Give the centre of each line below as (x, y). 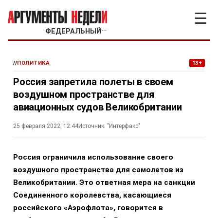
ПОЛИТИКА (34, 63)
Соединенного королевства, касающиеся (92, 195)
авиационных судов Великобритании (98, 107)
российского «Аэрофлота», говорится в (88, 208)
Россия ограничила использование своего (93, 157)
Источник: (92, 126)
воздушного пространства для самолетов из (98, 170)
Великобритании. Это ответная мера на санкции (104, 182)
